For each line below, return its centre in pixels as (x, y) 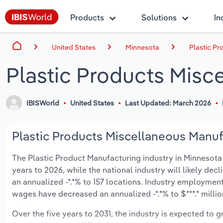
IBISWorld (43, 103)
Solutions (159, 17)
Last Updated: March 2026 (168, 103)
